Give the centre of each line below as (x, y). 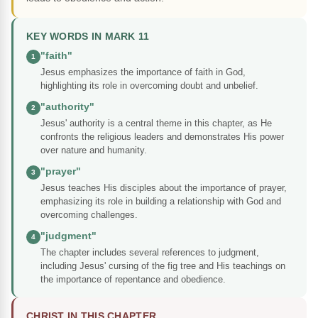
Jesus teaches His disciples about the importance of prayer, (164, 188)
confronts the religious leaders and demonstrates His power (162, 137)
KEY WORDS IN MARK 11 (88, 37)
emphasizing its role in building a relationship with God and (161, 202)
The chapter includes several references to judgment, (150, 253)
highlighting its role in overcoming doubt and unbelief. (149, 86)
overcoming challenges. (89, 215)
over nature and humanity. (94, 150)
